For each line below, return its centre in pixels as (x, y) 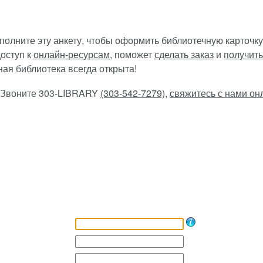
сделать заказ (184, 55)
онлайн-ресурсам (72, 55)
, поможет (132, 55)
